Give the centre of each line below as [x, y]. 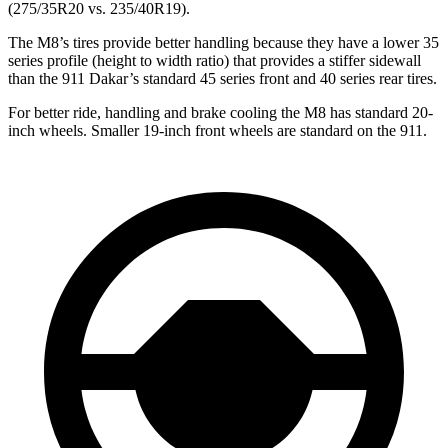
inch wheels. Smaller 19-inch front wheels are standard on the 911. [217, 130]
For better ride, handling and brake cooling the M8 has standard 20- [220, 112]
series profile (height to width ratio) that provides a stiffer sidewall [214, 60]
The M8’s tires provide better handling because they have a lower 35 [223, 42]
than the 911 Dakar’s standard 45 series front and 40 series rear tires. [222, 78]
